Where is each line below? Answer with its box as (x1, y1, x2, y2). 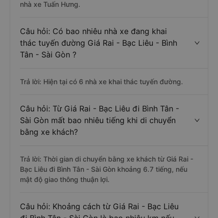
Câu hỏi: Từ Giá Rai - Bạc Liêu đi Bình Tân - (20, 104, 179, 113)
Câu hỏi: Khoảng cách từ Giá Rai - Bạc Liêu (20, 201, 179, 211)
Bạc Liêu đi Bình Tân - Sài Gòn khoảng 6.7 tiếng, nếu (20, 165, 187, 173)
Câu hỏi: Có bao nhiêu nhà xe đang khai (20, 26, 167, 36)
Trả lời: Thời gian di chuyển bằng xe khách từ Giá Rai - (20, 155, 193, 163)
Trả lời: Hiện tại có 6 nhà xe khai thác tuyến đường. (20, 77, 183, 86)
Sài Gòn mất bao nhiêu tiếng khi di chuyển (20, 115, 176, 125)
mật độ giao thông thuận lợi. (20, 175, 109, 183)
